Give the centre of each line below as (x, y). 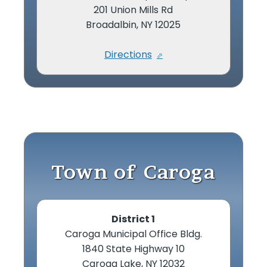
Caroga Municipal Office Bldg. (133, 234)
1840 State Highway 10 (133, 249)
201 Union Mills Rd (133, 10)
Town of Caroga (133, 172)
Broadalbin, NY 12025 (133, 24)
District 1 (133, 219)
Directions (128, 54)
